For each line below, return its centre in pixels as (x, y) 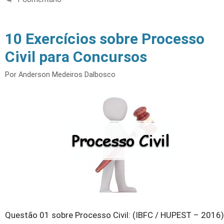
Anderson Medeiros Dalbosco (67, 74)
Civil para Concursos (76, 56)
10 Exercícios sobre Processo (105, 38)
